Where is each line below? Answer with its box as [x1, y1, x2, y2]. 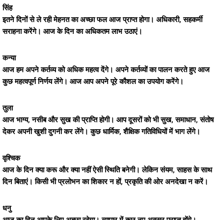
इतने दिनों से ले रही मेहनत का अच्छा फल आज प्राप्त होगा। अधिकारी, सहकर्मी [2, 15, 202, 24]
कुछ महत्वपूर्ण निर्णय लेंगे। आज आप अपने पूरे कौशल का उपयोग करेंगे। [2, 77, 184, 86]
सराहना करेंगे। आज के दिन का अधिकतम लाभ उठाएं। [2, 27, 142, 36]
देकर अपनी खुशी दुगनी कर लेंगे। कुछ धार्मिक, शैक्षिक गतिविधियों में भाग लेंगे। [2, 127, 200, 136]
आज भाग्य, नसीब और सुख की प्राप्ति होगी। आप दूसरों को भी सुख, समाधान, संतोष [2, 115, 214, 124]
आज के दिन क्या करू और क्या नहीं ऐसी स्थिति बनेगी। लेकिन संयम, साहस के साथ [2, 165, 212, 174]
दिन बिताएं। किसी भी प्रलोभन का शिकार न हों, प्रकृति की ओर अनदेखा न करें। [2, 177, 208, 186]
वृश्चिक [2, 154, 20, 163]
